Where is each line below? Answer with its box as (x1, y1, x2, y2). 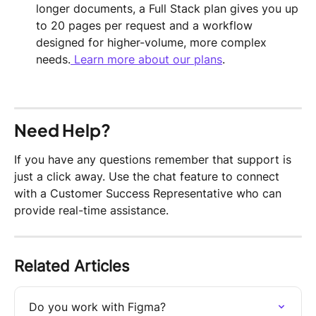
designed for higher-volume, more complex (36, 35, 270, 49)
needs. (36, 51, 71, 66)
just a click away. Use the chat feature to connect (14, 169, 283, 184)
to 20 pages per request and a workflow (36, 18, 256, 32)
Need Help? (14, 119, 111, 141)
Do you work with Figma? (29, 300, 166, 315)
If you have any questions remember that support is (14, 152, 295, 167)
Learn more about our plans (71, 51, 222, 66)
